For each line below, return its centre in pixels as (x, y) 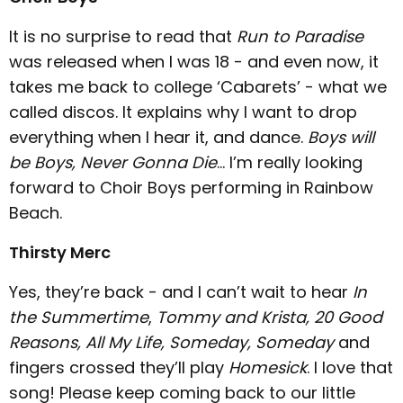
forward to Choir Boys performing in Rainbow (191, 188)
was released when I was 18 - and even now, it (194, 62)
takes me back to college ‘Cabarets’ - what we (198, 87)
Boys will (341, 137)
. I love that (350, 367)
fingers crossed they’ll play (119, 367)
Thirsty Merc (60, 252)
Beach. (36, 213)
